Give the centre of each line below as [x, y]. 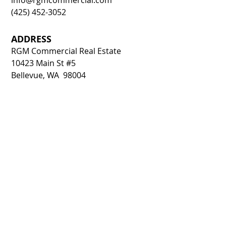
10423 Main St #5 [43, 63]
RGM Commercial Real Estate [66, 51]
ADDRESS [31, 39]
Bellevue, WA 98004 [48, 75]
